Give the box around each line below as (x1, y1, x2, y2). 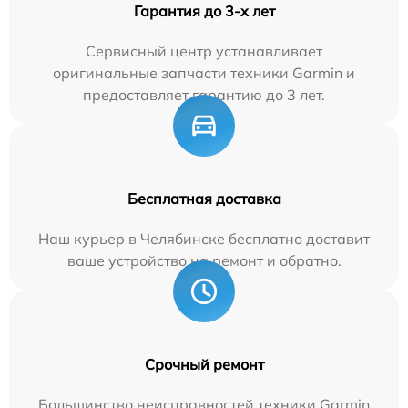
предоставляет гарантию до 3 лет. (83, 86, 325, 104)
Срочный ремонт (144, 355, 264, 373)
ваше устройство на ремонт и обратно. (66, 251, 342, 270)
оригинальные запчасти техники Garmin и (53, 64, 355, 82)
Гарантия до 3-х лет (133, 2, 275, 20)
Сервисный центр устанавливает (86, 42, 322, 60)
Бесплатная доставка (127, 189, 281, 208)
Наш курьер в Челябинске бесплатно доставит (38, 229, 370, 248)
